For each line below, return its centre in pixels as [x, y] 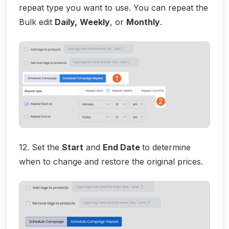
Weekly [95, 22]
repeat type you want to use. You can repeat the [113, 8]
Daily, [66, 22]
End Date [122, 147]
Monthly [143, 22]
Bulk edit [37, 22]
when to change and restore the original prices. [111, 161]
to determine [166, 147]
